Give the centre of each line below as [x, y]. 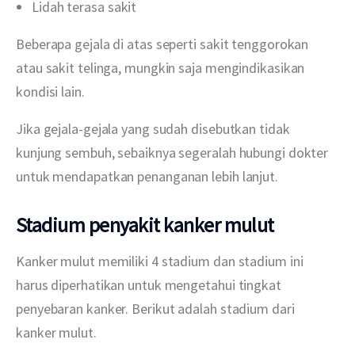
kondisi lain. [50, 91]
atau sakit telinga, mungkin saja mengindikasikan [162, 67]
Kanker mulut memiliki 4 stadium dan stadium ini [161, 261]
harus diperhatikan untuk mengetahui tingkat [150, 284]
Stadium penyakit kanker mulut [145, 225]
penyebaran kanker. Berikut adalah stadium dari [157, 308]
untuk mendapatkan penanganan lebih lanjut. [147, 176]
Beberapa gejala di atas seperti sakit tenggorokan [164, 44]
